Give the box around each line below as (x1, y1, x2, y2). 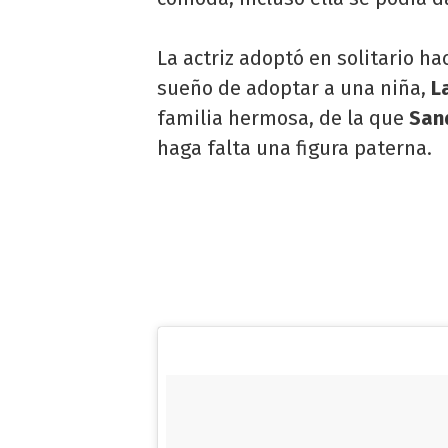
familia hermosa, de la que (157, 105, 409, 130)
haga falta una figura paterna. (157, 135, 432, 160)
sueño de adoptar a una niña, (157, 75, 431, 100)
